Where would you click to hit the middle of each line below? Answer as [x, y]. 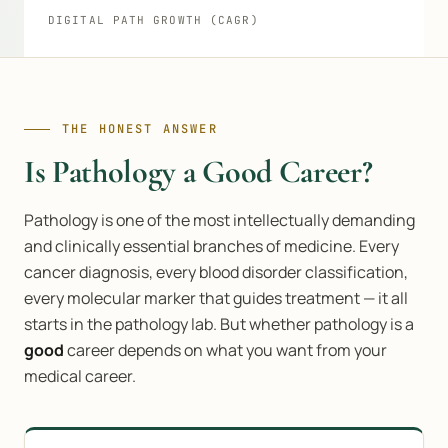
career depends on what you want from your [225, 350]
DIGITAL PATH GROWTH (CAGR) [153, 20]
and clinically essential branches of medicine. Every [211, 246]
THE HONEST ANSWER [140, 129]
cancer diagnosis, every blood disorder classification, [216, 272]
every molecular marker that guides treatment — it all [216, 298]
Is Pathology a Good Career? [198, 171]
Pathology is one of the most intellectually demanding [219, 220]
